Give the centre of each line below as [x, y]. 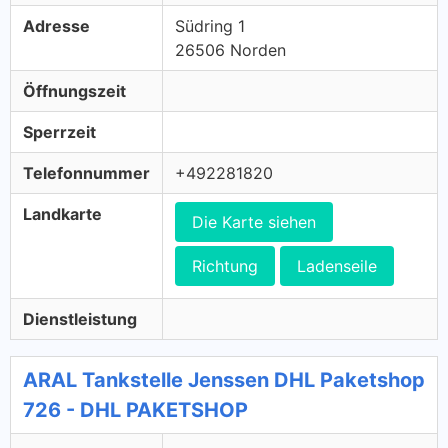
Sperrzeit [59, 132]
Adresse [56, 26]
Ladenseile [337, 266]
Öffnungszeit [74, 91]
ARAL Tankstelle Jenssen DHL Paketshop [224, 380]
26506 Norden [230, 50]
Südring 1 [210, 26]
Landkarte [62, 214]
